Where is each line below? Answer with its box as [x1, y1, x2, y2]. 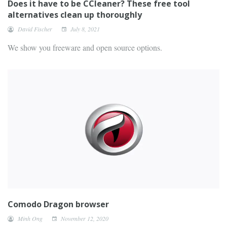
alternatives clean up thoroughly [8, 9, 142, 20]
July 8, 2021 [69, 24, 100, 33]
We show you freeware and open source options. [8, 42, 162, 53]
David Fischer [18, 24, 52, 33]
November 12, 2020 [59, 214, 108, 222]
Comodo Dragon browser [8, 199, 109, 210]
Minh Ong [18, 214, 43, 222]
